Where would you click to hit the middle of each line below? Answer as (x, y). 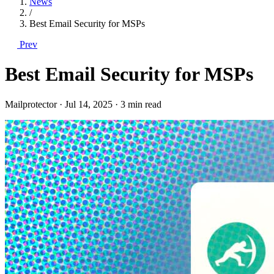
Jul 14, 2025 (89, 104)
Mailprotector (32, 104)
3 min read (140, 104)
